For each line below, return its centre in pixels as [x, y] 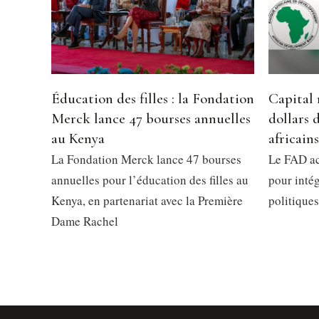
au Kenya [78, 139]
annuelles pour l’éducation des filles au [150, 180]
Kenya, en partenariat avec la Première [147, 201]
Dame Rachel [85, 221]
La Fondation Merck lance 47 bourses [146, 159]
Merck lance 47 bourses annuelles [151, 119]
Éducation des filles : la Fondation [153, 99]
